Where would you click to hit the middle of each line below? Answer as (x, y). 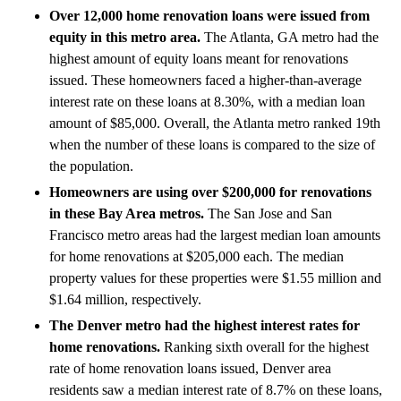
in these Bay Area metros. (127, 213)
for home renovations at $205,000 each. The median (196, 256)
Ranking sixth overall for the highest (264, 346)
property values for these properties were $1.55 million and (215, 277)
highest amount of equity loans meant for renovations (199, 58)
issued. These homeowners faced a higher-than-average (205, 80)
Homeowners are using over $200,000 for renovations (210, 192)
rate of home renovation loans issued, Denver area (190, 368)
